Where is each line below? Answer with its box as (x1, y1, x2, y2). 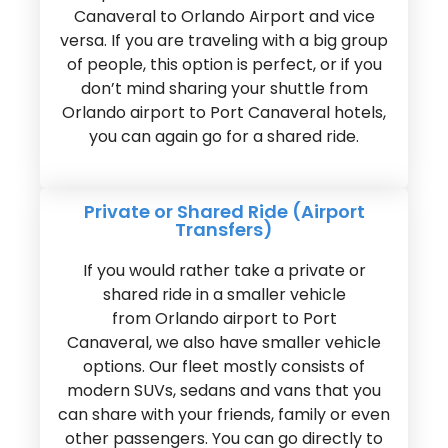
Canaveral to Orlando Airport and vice (73, 5, 375, 29)
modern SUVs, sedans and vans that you (67, 379, 381, 403)
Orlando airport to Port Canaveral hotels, (62, 101, 386, 125)
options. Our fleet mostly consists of (83, 355, 365, 379)
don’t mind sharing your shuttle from (80, 77, 368, 101)
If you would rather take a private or (82, 259, 366, 283)
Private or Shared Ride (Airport (83, 199, 365, 225)
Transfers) (175, 217, 273, 243)
